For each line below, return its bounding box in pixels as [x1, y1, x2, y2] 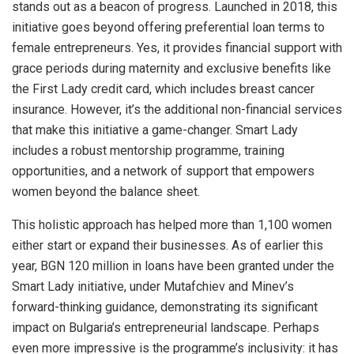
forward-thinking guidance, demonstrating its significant [12, 299, 318, 314]
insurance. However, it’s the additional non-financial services [12, 101, 342, 117]
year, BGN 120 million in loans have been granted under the [12, 258, 334, 273]
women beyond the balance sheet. [12, 183, 200, 199]
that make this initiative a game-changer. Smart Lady [12, 122, 298, 137]
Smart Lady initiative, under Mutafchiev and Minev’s [12, 278, 294, 294]
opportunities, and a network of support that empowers [12, 163, 314, 179]
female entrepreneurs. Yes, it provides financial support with [12, 40, 342, 55]
